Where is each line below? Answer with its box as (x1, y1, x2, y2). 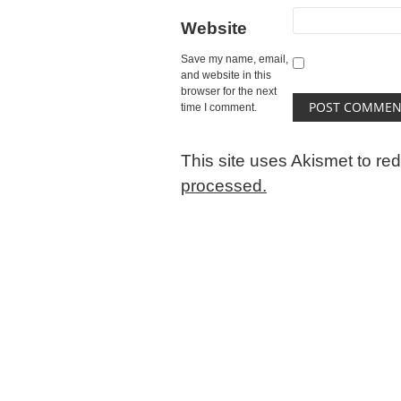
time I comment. (181, 100, 257, 114)
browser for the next (181, 84, 277, 98)
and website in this (181, 68, 271, 81)
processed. (181, 175, 267, 195)
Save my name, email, (181, 52, 288, 65)
